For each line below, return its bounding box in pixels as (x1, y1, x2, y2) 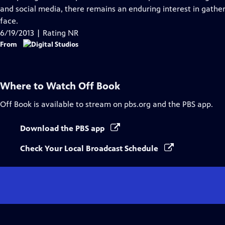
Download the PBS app (20, 124, 106, 133)
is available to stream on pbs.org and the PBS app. (32, 99, 213, 109)
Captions (57, 4, 89, 13)
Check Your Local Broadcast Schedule (20, 144, 160, 153)
